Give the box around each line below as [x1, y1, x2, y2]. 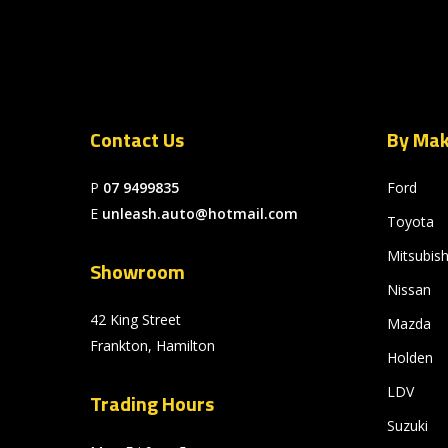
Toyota [386, 212, 434, 231]
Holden [386, 348, 433, 367]
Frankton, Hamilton [90, 336, 215, 355]
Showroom [90, 256, 185, 287]
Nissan [386, 280, 431, 299]
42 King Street [90, 310, 181, 329]
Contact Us [90, 124, 184, 155]
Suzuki [386, 416, 428, 435]
